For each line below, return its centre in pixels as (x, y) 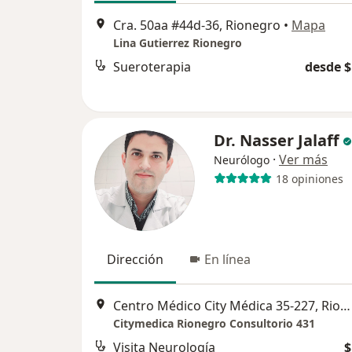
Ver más (303, 159)
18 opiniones (309, 178)
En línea (227, 259)
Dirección (135, 259)
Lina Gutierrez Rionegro (178, 43)
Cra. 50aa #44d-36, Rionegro (197, 26)
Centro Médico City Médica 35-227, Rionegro (345, 306)
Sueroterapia (152, 67)
